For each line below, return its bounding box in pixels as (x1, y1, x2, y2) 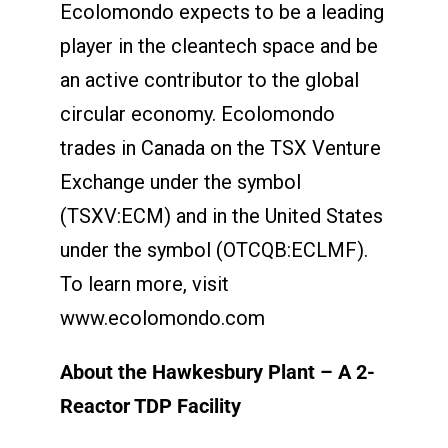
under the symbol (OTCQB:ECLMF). (59, 237, 368, 262)
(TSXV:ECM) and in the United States (59, 203, 383, 228)
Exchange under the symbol (59, 169, 301, 194)
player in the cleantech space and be (59, 33, 378, 58)
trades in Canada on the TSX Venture (59, 135, 381, 160)
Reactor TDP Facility (59, 393, 241, 418)
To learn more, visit (59, 271, 229, 296)
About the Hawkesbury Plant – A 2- (59, 359, 375, 384)
